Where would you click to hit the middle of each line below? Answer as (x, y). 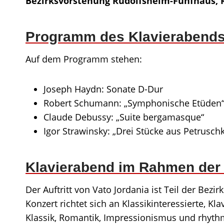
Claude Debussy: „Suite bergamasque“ (124, 117)
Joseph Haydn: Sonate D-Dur (103, 89)
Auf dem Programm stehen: (84, 59)
